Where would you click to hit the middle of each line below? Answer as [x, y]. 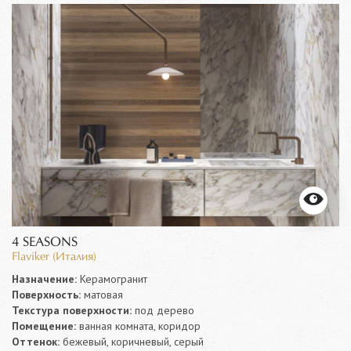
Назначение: [44, 279]
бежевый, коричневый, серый [132, 342]
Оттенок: [36, 342]
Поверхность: [46, 295]
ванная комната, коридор [138, 326]
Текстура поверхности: [72, 311]
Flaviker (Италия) [54, 257]
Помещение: [44, 326]
